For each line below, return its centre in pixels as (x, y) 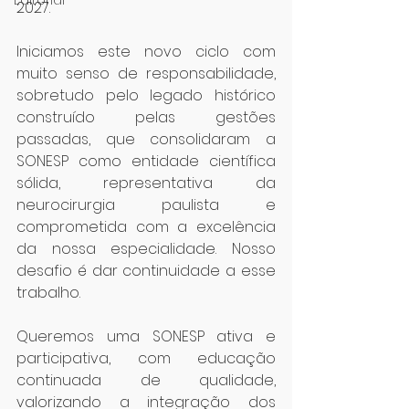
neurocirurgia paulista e (146, 205)
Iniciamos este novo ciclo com (146, 52)
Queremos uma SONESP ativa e (146, 336)
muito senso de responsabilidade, (146, 73)
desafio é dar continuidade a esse (146, 271)
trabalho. (48, 293)
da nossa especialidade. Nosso (146, 249)
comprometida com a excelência (146, 227)
